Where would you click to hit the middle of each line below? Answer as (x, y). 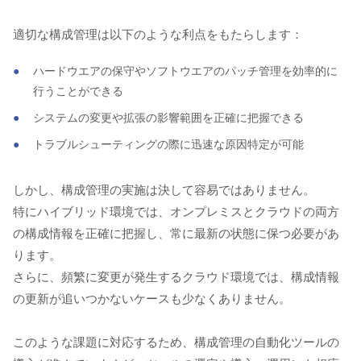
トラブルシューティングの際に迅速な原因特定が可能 (168, 144)
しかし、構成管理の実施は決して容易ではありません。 (164, 189)
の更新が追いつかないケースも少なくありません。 (152, 298)
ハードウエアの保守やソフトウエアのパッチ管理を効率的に (185, 71)
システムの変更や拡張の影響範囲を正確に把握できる (168, 117)
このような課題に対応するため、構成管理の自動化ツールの (176, 342)
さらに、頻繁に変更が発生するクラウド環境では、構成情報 (176, 276)
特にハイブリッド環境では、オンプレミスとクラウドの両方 (176, 211)
